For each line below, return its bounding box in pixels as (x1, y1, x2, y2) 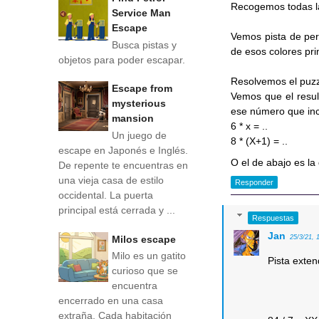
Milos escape (112, 233, 176, 245)
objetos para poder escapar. (58, 53, 185, 66)
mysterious (112, 98, 166, 110)
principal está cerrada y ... (58, 204, 175, 216)
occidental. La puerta (58, 189, 153, 201)
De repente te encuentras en (58, 159, 188, 171)
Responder (235, 178, 274, 187)
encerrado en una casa (58, 295, 163, 307)
